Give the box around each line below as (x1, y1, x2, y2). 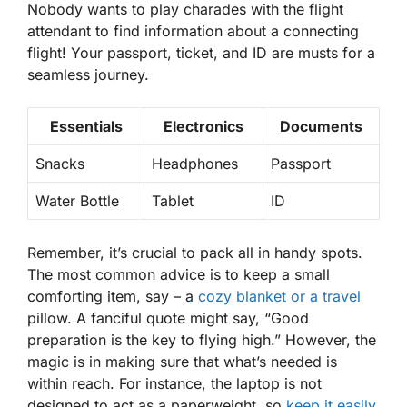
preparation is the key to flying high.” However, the (27, 331, 376, 350)
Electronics (164, 117, 243, 136)
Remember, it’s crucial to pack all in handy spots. (27, 243, 362, 263)
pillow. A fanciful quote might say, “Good (27, 309, 309, 328)
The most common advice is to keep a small (27, 265, 330, 284)
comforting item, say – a (27, 287, 198, 306)
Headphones (152, 154, 238, 174)
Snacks (35, 154, 84, 174)
